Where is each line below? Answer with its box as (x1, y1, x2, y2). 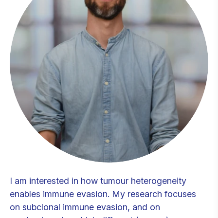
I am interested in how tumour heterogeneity (10, 176, 186, 186)
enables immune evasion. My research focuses (10, 189, 196, 199)
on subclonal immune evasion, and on (10, 202, 160, 212)
